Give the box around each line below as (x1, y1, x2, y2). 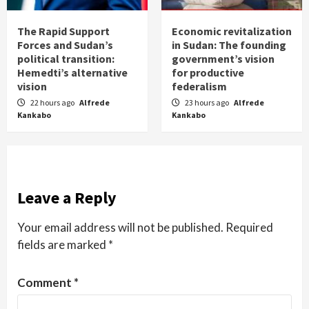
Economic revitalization (172, 24, 292, 39)
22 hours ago (30, 97, 76, 108)
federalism (172, 79, 227, 94)
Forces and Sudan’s (17, 38, 113, 52)
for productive (172, 66, 244, 80)
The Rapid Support (17, 24, 110, 39)
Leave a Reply (17, 187, 117, 209)
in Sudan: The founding (172, 38, 286, 52)
